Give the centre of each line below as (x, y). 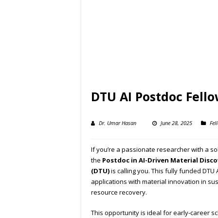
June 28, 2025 (176, 123)
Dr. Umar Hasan (118, 123)
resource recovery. (119, 192)
